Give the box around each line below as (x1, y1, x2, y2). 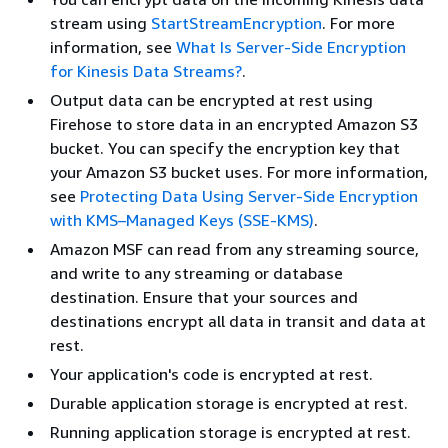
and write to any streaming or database (50, 263, 343, 283)
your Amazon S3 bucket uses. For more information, (50, 162, 428, 182)
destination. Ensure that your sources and (50, 287, 358, 307)
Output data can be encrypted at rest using (50, 90, 373, 110)
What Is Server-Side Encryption (176, 37, 406, 57)
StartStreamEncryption (151, 13, 322, 33)
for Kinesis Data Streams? (50, 61, 242, 81)
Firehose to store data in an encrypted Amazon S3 (50, 114, 418, 134)
